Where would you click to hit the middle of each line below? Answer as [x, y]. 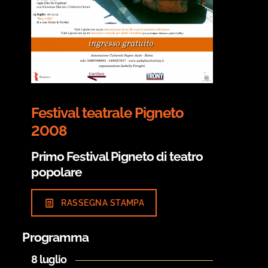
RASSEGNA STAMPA [103, 203]
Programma [56, 237]
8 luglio [49, 260]
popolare [57, 172]
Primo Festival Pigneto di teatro [117, 157]
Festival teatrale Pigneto [108, 113]
